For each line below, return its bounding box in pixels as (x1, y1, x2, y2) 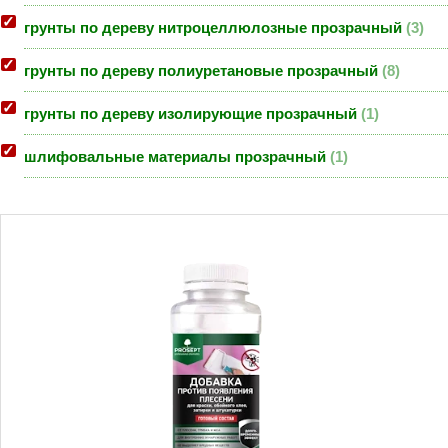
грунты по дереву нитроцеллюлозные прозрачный (24, 20, 406, 37)
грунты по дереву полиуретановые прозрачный (24, 63, 382, 80)
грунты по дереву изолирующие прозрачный (24, 106, 361, 123)
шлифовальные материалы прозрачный (24, 149, 330, 166)
